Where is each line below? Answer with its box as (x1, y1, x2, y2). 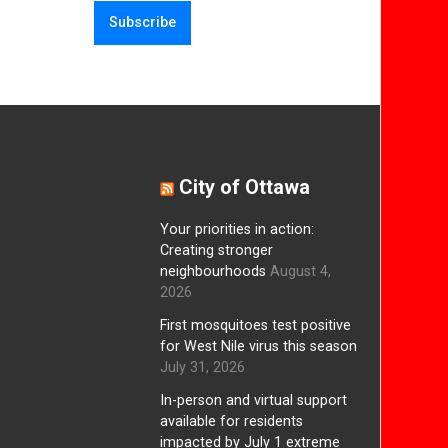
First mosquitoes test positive (159, 317, 351, 334)
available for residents (159, 413, 303, 430)
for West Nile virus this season (159, 338, 357, 355)
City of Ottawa (178, 175, 310, 199)
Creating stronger (159, 242, 273, 259)
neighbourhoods (159, 263, 266, 280)
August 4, (269, 263, 331, 280)
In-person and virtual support (159, 392, 347, 409)
